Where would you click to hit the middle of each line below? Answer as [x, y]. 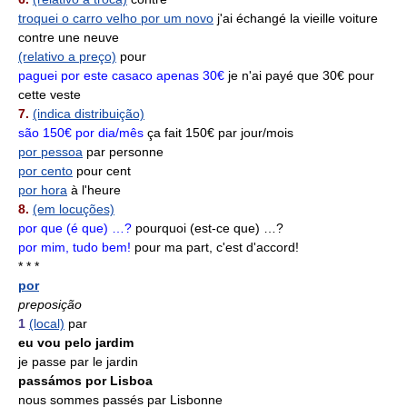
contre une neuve [69, 37]
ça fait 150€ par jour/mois [218, 133]
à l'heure [94, 190]
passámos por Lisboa [85, 381]
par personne [123, 152]
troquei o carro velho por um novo [116, 18]
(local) [47, 323]
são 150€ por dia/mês [81, 133]
